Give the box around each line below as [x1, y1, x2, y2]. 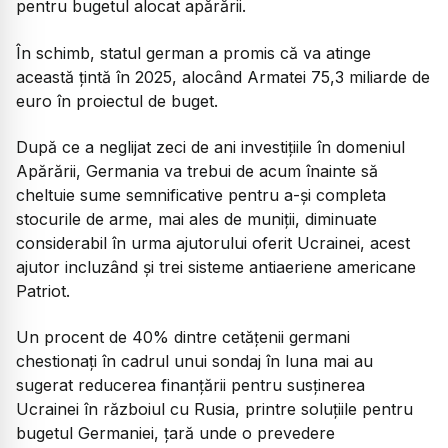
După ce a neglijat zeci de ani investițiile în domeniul [16, 136, 405, 157]
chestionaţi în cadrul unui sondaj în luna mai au [16, 351, 373, 372]
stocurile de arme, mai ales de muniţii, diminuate [16, 208, 377, 229]
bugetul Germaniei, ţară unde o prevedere [16, 423, 335, 444]
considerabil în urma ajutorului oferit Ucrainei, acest [16, 232, 410, 253]
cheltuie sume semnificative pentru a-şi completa [16, 184, 386, 205]
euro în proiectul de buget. [16, 90, 218, 111]
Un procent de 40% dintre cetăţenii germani [16, 327, 350, 348]
